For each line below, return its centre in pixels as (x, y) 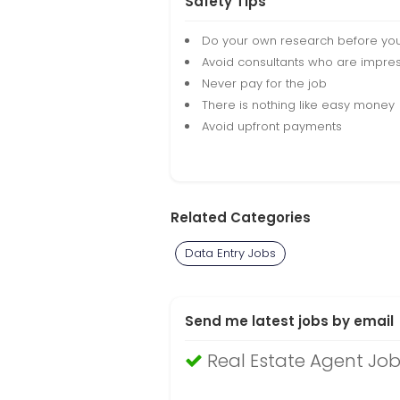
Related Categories (241, 217)
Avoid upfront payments (272, 126)
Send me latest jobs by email (289, 321)
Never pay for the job (264, 83)
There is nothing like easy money (298, 105)
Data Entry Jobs (230, 253)
